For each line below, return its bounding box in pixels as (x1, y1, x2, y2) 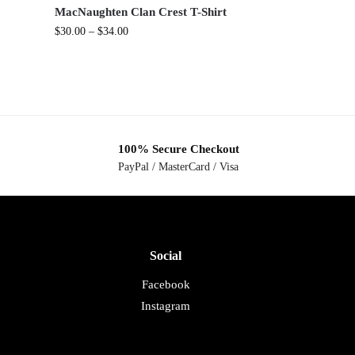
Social (150, 249, 182, 263)
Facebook (141, 277, 190, 291)
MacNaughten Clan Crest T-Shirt (55, 6, 227, 19)
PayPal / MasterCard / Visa (118, 160, 239, 173)
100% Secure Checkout (117, 143, 239, 156)
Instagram (141, 299, 191, 312)
